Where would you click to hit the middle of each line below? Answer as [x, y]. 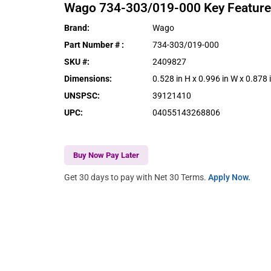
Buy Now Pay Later [106, 155]
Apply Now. [230, 177]
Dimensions [87, 78]
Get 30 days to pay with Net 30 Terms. [136, 177]
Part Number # [93, 44]
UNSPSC [81, 95]
